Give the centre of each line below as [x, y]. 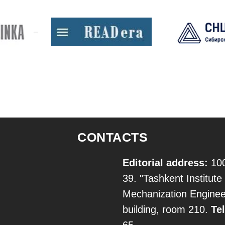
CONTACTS [113, 137]
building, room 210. [167, 209]
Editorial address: [165, 163]
